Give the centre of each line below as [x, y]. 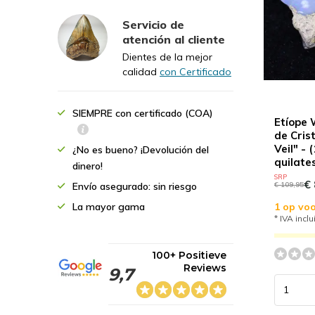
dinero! [88, 166]
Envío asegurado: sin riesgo [135, 186]
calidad [141, 72]
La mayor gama [109, 207]
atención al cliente [174, 39]
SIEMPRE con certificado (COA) [143, 113]
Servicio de [153, 25]
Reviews [205, 268]
